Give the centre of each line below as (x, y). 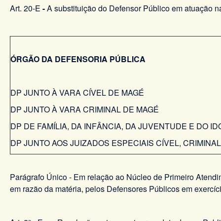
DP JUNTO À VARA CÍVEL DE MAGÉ (77, 93)
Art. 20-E (26, 8)
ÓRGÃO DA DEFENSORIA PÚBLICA (78, 59)
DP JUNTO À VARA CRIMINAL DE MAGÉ (87, 110)
